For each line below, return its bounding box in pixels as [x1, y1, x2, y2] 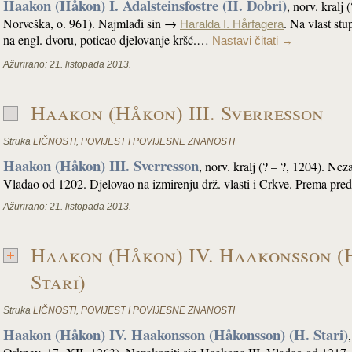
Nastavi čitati [212, 35, 281, 47]
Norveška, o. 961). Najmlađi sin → [3, 15, 180, 31]
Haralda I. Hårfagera [180, 18, 284, 31]
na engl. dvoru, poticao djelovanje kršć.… [3, 31, 212, 48]
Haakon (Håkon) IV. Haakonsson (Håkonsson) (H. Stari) [3, 324, 348, 345]
